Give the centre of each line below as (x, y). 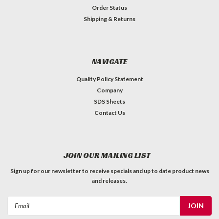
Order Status (109, 8)
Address (20, 212)
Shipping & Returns (109, 19)
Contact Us (109, 113)
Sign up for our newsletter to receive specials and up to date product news (109, 171)
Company (109, 90)
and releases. (109, 181)
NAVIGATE (109, 62)
